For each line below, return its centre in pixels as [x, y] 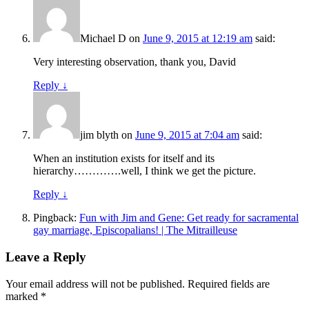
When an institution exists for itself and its [124, 159]
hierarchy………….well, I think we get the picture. [144, 171]
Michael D [103, 39]
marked [23, 296]
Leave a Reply [46, 257]
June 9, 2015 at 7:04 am [187, 135]
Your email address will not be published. [95, 283]
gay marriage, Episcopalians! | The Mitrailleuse [135, 230]
